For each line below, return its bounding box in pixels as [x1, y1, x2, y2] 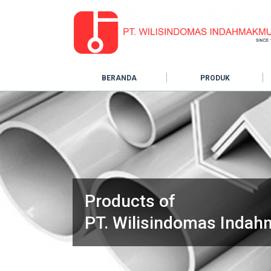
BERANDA [101, 73, 137, 82]
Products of [85, 191, 175, 211]
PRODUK [200, 73, 230, 82]
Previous [29, 212, 59, 221]
